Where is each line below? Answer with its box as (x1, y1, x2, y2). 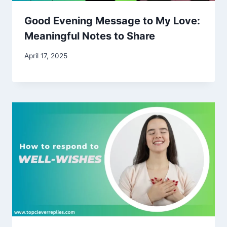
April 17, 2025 (24, 51, 67, 60)
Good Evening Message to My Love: (24, 15, 200, 27)
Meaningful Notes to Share (24, 30, 155, 43)
